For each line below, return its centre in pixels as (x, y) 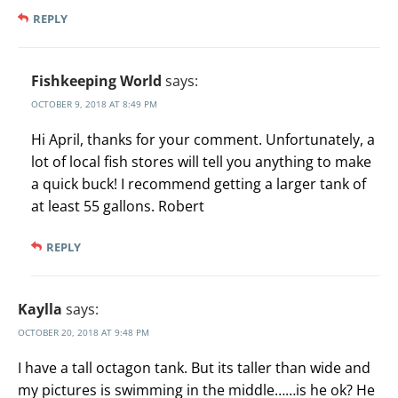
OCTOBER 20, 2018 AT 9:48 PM (84, 333)
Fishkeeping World (96, 81)
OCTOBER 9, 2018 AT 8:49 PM (94, 104)
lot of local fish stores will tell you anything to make (201, 162)
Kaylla (40, 310)
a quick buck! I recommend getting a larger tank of (199, 184)
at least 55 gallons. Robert (118, 207)
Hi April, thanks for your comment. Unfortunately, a (203, 140)
